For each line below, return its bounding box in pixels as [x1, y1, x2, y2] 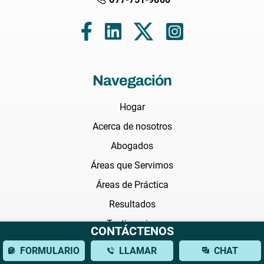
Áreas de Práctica [95, 179, 169, 191]
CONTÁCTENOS [90, 224, 174, 238]
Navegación [93, 72, 171, 89]
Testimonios [106, 218, 158, 230]
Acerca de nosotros [92, 121, 172, 133]
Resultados [108, 199, 156, 210]
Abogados [111, 140, 153, 152]
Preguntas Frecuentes [87, 237, 177, 249]
